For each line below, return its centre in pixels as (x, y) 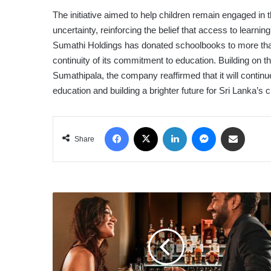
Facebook (145, 126)
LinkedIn (201, 126)
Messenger (235, 126)
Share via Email (254, 126)
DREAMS (69, 224)
